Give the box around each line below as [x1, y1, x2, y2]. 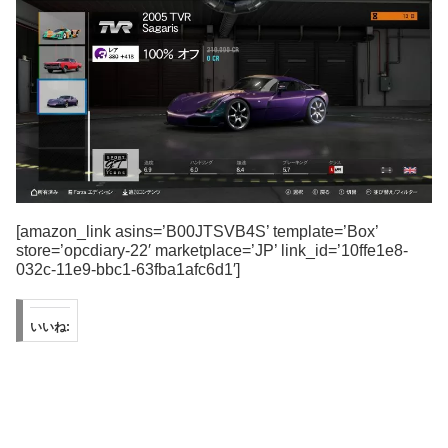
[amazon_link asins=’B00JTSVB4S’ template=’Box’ [16, 223, 378, 241]
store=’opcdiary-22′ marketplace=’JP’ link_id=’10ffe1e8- [16, 242, 408, 260]
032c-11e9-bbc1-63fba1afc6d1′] [16, 261, 240, 279]
